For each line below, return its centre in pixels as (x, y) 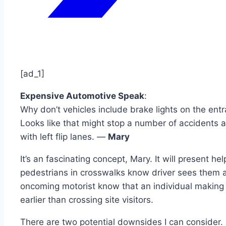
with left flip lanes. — (64, 136)
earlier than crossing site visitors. (87, 200)
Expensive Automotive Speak (82, 96)
